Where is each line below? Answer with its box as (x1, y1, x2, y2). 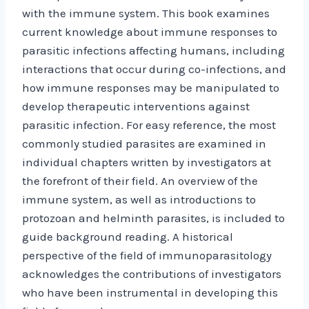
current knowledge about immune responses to (22, 24, 277, 39)
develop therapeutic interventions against (22, 99, 250, 113)
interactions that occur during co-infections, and (22, 61, 286, 76)
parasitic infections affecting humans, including (22, 43, 285, 57)
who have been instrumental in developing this (22, 285, 278, 299)
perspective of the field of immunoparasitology (22, 248, 272, 262)
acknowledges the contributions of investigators (22, 266, 281, 281)
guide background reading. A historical (22, 229, 233, 243)
